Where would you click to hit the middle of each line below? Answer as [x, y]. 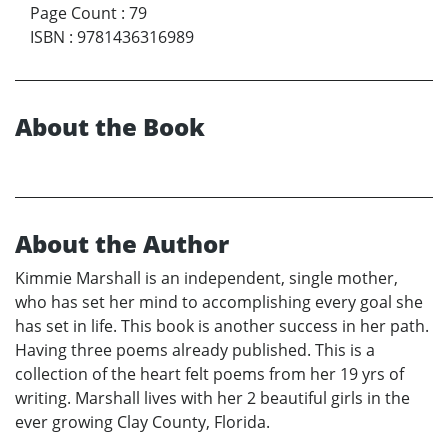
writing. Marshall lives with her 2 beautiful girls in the [212, 397]
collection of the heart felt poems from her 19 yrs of [209, 373]
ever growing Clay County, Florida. [142, 421]
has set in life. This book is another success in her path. [222, 325]
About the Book [110, 126]
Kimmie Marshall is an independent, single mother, [206, 277]
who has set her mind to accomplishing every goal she [219, 301]
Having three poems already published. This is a [195, 349]
